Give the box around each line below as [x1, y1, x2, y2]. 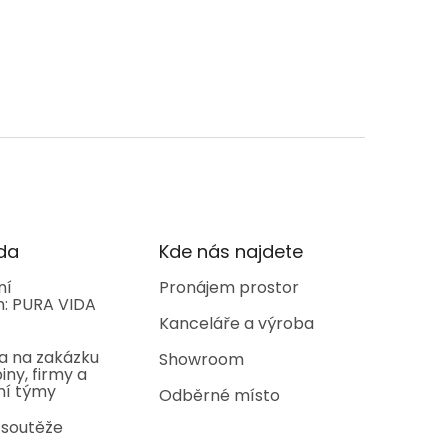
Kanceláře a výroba [159, 312, 315, 336]
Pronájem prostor [159, 276, 300, 300]
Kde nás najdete [159, 239, 304, 265]
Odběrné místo [159, 384, 281, 408]
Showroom [159, 348, 245, 372]
